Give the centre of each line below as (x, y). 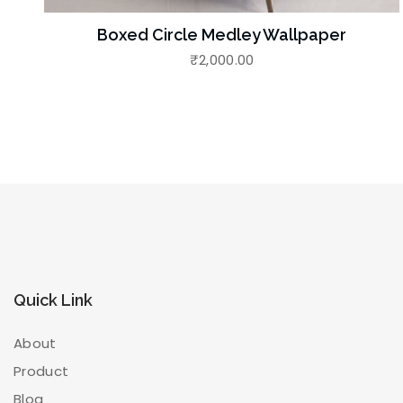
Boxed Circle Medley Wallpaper (222, 34)
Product (41, 371)
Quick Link (53, 300)
